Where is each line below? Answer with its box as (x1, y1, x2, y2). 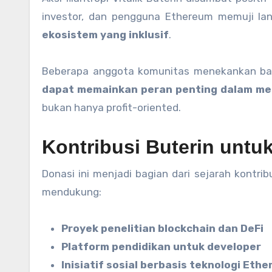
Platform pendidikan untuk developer (61, 240, 261, 253)
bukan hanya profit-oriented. (42, 101, 181, 114)
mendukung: (42, 186, 101, 199)
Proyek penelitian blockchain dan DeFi (61, 222, 263, 235)
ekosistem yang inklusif (42, 29, 169, 41)
